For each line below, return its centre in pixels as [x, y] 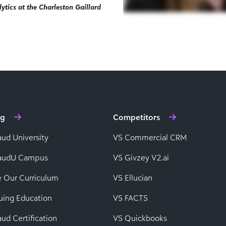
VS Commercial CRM [150, 137]
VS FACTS [130, 198]
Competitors [136, 117]
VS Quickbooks [140, 218]
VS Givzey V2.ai [141, 157]
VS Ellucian [133, 178]
